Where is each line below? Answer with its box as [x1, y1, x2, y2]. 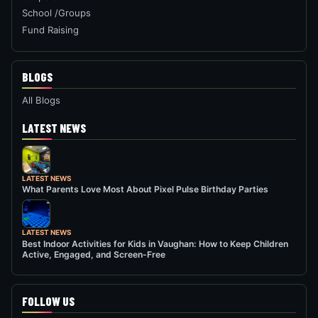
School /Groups [22, 7, 92, 19]
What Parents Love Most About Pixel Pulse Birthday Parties [22, 184, 269, 195]
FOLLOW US [22, 293, 75, 308]
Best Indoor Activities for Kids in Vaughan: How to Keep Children [22, 238, 289, 250]
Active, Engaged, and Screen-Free [22, 249, 166, 261]
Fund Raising [22, 23, 79, 35]
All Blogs [22, 94, 61, 106]
